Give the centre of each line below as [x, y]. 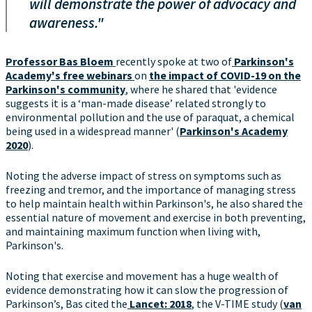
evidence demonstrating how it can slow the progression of [147, 290]
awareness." [67, 23]
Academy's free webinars [70, 75]
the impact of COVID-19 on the [225, 75]
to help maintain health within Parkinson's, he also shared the [154, 203]
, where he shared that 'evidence [201, 89]
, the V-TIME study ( [237, 304]
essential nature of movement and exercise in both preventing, [156, 217]
